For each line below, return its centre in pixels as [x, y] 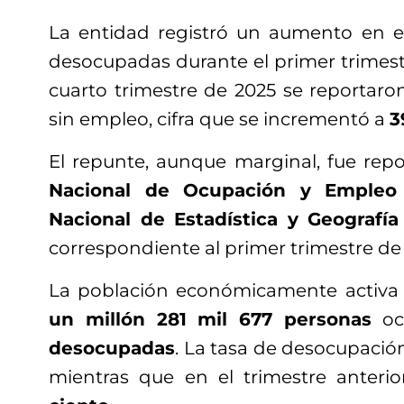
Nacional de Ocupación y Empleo [223, 191]
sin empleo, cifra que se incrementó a [219, 119]
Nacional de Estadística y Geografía [224, 220]
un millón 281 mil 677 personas [210, 320]
